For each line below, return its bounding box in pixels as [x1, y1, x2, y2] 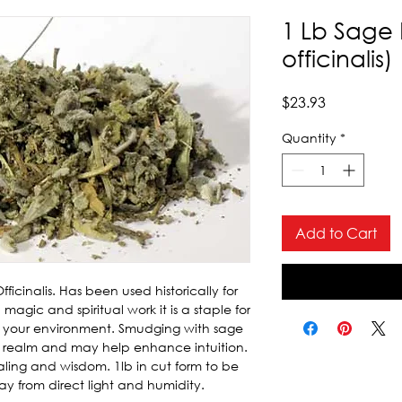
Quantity [282, 129, 336, 147]
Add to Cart [295, 223, 377, 243]
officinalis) [282, 43, 393, 73]
